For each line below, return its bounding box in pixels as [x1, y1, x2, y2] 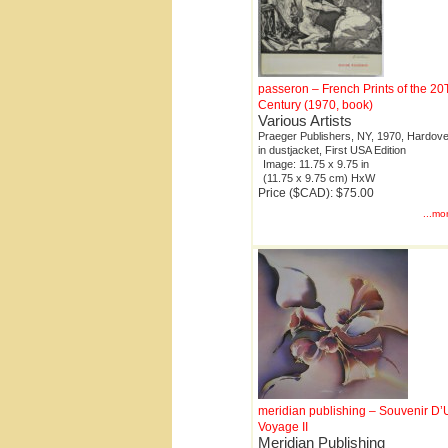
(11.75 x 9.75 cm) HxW [263, 172, 375, 185]
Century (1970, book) [258, 98, 373, 113]
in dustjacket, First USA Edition [258, 144, 406, 157]
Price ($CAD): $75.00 [258, 186, 374, 201]
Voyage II [258, 420, 308, 435]
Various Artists [258, 112, 352, 130]
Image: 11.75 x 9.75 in [263, 158, 369, 171]
